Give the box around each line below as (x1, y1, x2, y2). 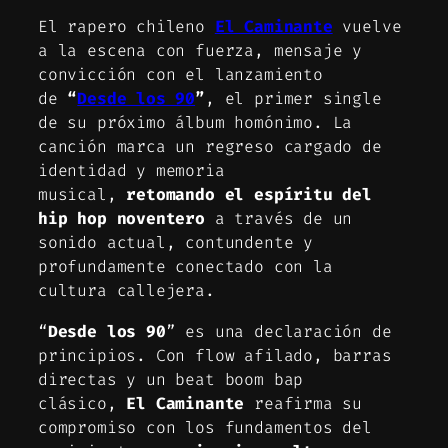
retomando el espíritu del (126, 184, 372, 206)
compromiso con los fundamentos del (38, 416, 372, 438)
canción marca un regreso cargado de (38, 136, 382, 158)
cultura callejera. (38, 280, 215, 302)
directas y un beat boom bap (38, 368, 304, 390)
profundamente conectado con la (38, 256, 333, 278)
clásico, (38, 392, 127, 414)
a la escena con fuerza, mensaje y (38, 40, 363, 62)
